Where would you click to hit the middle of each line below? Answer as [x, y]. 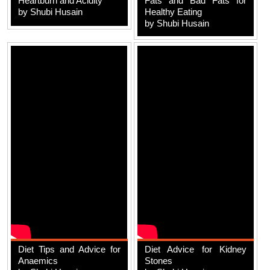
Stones [158, 260]
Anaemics [38, 260]
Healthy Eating [173, 11]
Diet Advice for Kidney [196, 249]
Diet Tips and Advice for [69, 249]
